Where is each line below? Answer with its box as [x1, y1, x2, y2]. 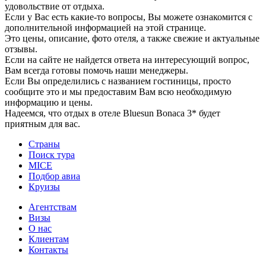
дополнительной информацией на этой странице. [5, 23, 206, 33]
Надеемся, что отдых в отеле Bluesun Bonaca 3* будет [5, 108, 220, 119]
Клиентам [28, 234, 69, 245]
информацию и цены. [5, 97, 93, 108]
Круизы [28, 182, 60, 192]
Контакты [28, 245, 68, 255]
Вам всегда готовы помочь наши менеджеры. [5, 65, 188, 76]
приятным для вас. [5, 119, 80, 129]
